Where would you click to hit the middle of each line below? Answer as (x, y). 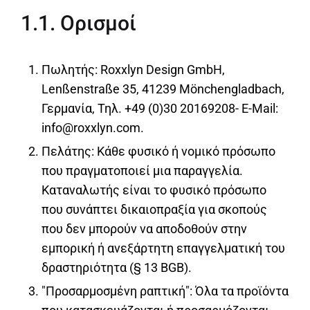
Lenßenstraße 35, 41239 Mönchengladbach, (163, 89)
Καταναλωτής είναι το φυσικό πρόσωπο (154, 190)
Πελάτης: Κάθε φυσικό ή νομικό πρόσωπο (158, 152)
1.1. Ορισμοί (79, 24)
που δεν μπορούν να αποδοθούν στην (144, 229)
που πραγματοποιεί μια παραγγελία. (142, 171)
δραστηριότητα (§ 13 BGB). (117, 268)
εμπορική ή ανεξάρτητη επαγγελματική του (163, 248)
